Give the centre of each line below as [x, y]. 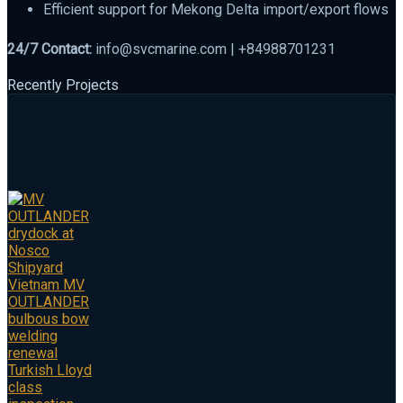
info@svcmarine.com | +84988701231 [214, 49]
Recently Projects [63, 85]
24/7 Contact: [49, 49]
